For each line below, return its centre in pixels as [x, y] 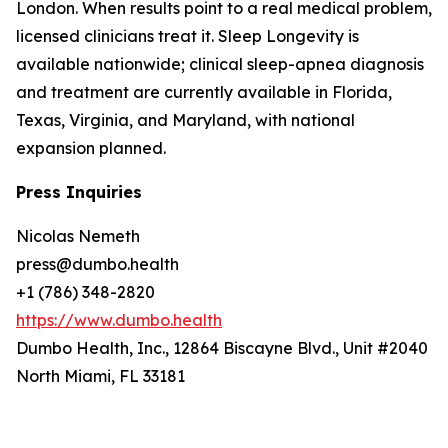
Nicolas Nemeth [78, 235]
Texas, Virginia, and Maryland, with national [185, 119]
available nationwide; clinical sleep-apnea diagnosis [220, 63]
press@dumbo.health [97, 263]
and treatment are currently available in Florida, [204, 91]
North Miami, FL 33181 [100, 375]
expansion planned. [91, 147]
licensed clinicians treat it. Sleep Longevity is [187, 35]
